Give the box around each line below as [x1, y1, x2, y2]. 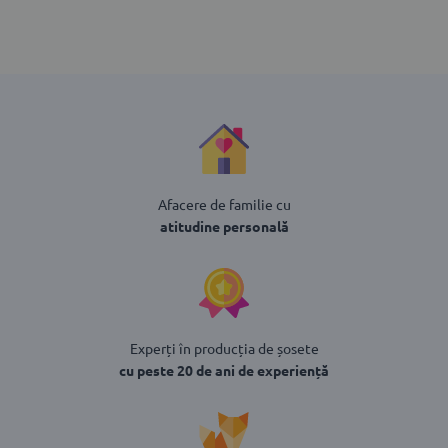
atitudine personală [159, 218, 289, 235]
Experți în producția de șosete [129, 340, 319, 357]
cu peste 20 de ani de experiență [119, 362, 329, 379]
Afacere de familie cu [157, 196, 291, 213]
